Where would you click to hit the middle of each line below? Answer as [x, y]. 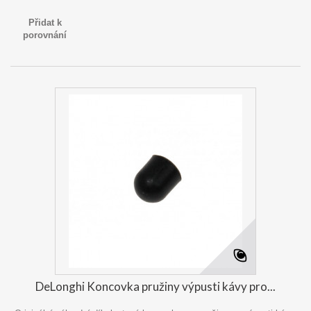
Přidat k [45, 23]
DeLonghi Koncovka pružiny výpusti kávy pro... [155, 287]
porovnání [45, 35]
